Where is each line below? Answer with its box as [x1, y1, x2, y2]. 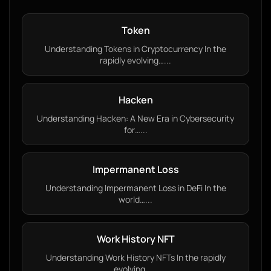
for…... [123, 124, 148, 135]
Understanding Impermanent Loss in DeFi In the [45, 182, 226, 194]
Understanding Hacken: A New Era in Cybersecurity [37, 113, 234, 124]
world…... [119, 194, 152, 205]
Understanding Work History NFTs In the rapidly [45, 252, 226, 263]
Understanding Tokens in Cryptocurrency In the [45, 43, 226, 54]
